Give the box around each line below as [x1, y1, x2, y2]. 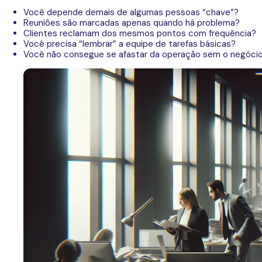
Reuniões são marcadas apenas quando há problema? [23, 17, 240, 29]
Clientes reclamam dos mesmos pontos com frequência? [23, 27, 256, 39]
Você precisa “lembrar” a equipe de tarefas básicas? [23, 38, 236, 50]
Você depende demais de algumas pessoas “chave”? [23, 6, 239, 18]
